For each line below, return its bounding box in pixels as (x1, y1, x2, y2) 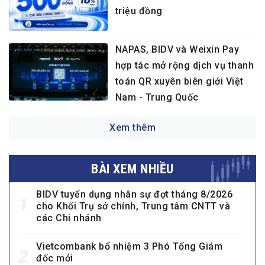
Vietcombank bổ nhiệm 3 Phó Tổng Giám (36, 240, 222, 252)
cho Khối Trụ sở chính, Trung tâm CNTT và (36, 200, 230, 212)
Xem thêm (109, 121, 156, 133)
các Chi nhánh (36, 212, 102, 224)
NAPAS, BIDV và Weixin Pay (115, 43, 240, 55)
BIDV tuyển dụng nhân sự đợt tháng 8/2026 (36, 188, 232, 200)
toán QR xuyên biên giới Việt (115, 75, 244, 87)
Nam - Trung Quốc (115, 91, 199, 103)
